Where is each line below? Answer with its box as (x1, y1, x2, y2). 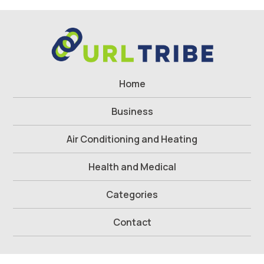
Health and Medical (88, 160, 176, 173)
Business (111, 104, 153, 118)
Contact (113, 215, 151, 229)
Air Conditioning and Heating (67, 132, 197, 146)
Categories (106, 187, 158, 201)
